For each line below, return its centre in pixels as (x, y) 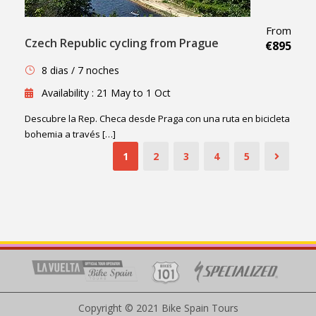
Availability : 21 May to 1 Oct (106, 93)
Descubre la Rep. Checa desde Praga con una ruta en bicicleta (157, 119)
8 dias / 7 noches (80, 71)
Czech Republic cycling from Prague (122, 43)
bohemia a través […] (70, 134)
